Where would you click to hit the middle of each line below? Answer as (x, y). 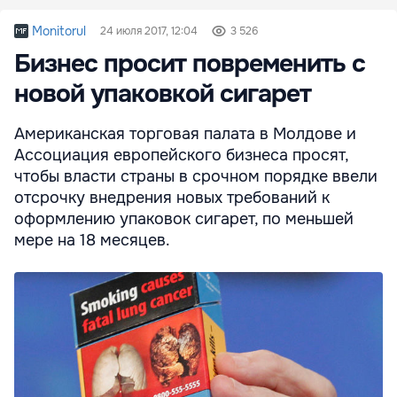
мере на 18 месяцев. (92, 241)
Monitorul (59, 31)
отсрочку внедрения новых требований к (172, 198)
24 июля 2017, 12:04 (149, 31)
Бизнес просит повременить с (190, 64)
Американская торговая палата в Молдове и (185, 134)
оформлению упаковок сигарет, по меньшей (184, 219)
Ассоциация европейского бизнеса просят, (181, 156)
